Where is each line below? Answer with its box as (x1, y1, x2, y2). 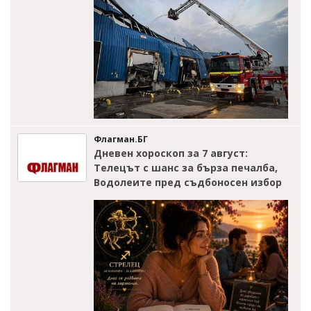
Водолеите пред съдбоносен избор (94, 175, 282, 189)
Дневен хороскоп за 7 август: (94, 146, 248, 160)
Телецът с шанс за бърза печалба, (94, 160, 278, 174)
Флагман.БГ (94, 133, 148, 145)
